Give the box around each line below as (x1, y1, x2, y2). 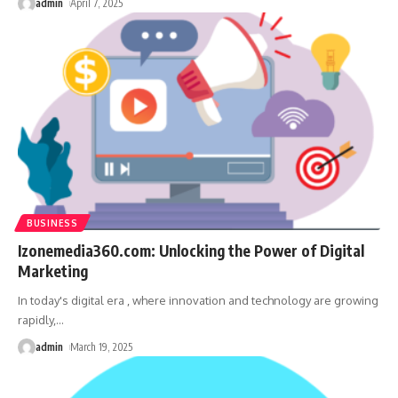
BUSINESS (27, 218, 78, 229)
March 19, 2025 (70, 340, 133, 354)
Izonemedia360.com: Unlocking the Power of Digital (18, 241, 364, 261)
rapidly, (18, 313, 56, 328)
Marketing (18, 261, 88, 282)
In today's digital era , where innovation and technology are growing (18, 293, 378, 308)
